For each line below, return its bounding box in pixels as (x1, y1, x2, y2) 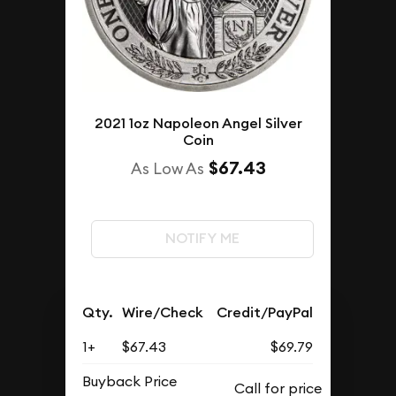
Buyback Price (82, 371, 178, 390)
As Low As (130, 158, 204, 179)
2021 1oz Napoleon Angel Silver (94, 114, 302, 133)
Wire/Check (122, 302, 204, 322)
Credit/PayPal (217, 302, 314, 322)
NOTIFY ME (164, 229, 240, 248)
